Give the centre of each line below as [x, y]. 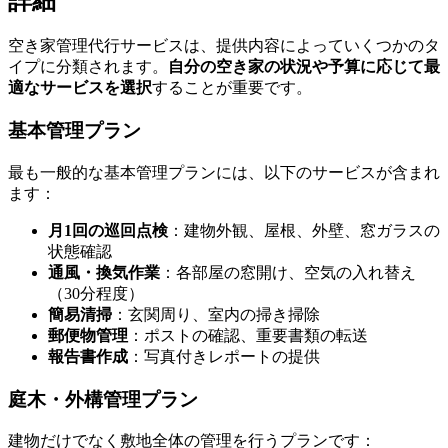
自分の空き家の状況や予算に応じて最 [304, 67]
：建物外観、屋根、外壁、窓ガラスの [304, 230]
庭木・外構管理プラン [103, 399]
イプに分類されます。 [88, 67]
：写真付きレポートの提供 [224, 356]
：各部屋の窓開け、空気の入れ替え [288, 272]
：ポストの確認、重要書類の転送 [248, 335]
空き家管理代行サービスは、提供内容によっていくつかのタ [224, 46]
